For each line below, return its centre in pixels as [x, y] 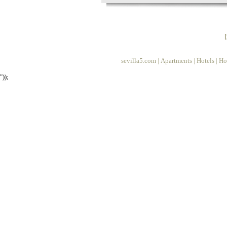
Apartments [176, 61]
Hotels [205, 61]
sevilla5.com [139, 61]
